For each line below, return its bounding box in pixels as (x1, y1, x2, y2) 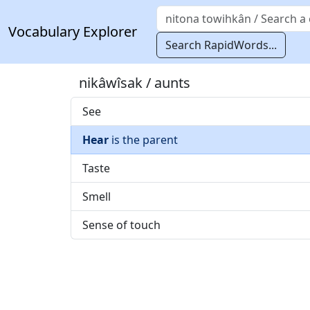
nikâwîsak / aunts (79, 73, 190, 92)
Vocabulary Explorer (8, 22, 137, 41)
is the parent (109, 132, 178, 147)
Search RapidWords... (165, 37, 277, 53)
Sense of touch (82, 217, 161, 232)
